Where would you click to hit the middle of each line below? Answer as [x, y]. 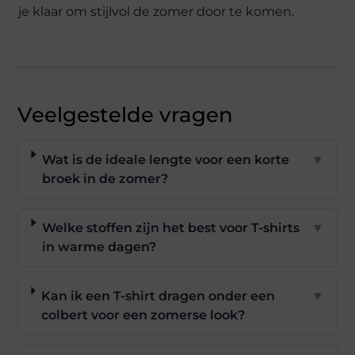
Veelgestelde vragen [126, 115]
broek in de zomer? [105, 178]
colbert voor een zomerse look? [143, 315]
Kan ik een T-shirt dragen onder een [158, 296]
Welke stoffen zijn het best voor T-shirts [171, 227]
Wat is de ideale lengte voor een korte [166, 159]
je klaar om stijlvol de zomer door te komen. [157, 11]
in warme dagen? [99, 246]
